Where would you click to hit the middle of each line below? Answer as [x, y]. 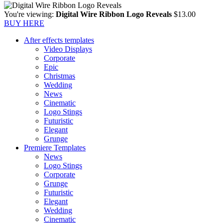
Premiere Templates [55, 148]
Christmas [59, 76]
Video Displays [68, 49]
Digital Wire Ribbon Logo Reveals [114, 14]
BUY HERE [24, 23]
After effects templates [59, 40]
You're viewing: [30, 14]
